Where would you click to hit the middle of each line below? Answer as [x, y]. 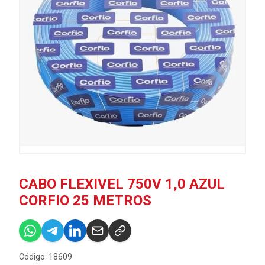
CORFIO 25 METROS [85, 201]
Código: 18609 [46, 257]
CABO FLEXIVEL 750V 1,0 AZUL [122, 184]
